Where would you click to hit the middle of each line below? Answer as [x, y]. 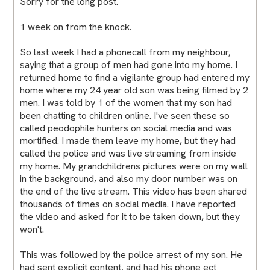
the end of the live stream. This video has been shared [134, 191]
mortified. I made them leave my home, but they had [128, 140]
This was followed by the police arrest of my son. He [131, 254]
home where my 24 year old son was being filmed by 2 [134, 90]
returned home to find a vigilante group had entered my [135, 77]
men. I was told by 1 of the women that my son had [126, 102]
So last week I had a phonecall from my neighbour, [126, 52]
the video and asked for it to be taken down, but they [130, 216]
